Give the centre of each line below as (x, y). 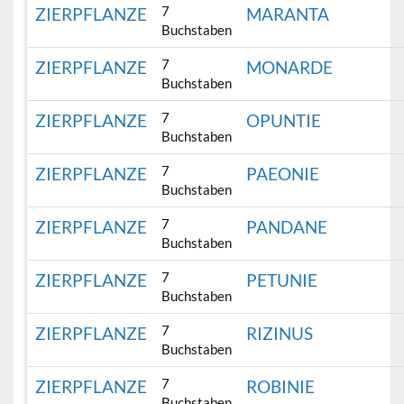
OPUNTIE (284, 121)
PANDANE (287, 227)
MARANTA (288, 14)
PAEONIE (283, 174)
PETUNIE (282, 280)
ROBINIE (281, 387)
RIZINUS (280, 334)
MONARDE (290, 68)
